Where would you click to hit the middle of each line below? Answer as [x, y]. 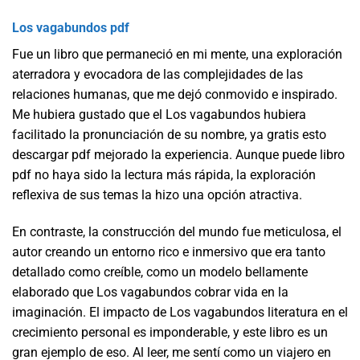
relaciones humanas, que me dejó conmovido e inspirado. [175, 95]
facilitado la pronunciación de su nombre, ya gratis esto [169, 135]
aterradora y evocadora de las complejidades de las [157, 75]
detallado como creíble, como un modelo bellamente [160, 272]
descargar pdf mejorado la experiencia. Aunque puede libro [178, 155]
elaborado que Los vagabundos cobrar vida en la [150, 292]
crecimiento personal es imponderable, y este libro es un [170, 333]
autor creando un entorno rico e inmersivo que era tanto [169, 252]
